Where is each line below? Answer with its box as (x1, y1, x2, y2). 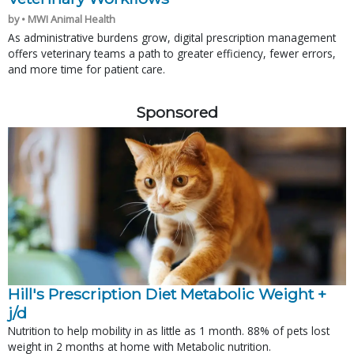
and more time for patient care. (8, 61, 165, 77)
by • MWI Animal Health (8, 11, 115, 26)
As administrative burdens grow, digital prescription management (8, 29, 336, 45)
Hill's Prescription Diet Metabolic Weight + (8, 284, 326, 303)
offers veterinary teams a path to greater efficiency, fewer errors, (8, 45, 336, 61)
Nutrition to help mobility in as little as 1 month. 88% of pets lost (8, 322, 330, 338)
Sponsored (136, 102, 218, 122)
